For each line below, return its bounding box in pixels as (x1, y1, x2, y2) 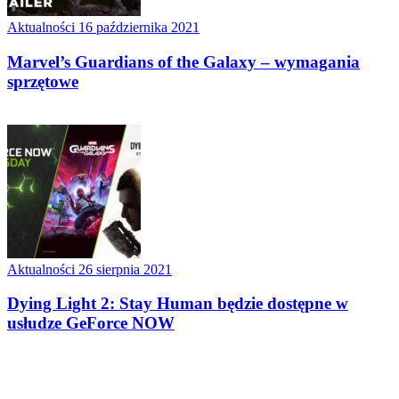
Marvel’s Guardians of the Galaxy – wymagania (7, 52, 360, 71)
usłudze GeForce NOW (7, 313, 175, 333)
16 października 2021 (78, 20, 199, 36)
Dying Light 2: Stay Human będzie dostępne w (7, 294, 348, 313)
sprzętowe (7, 71, 78, 91)
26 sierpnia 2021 (78, 261, 172, 277)
